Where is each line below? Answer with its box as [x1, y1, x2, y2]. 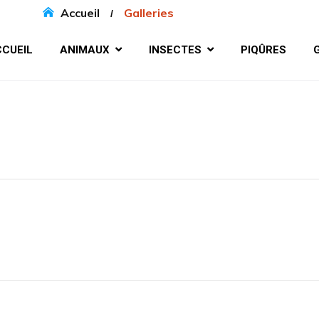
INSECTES [148, 43, 202, 57]
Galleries [124, 6, 174, 20]
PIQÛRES [240, 43, 286, 57]
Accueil [61, 6, 100, 20]
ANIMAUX [59, 43, 110, 57]
